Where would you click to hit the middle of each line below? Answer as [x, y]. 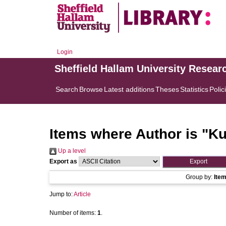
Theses [167, 89]
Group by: [200, 177]
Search [67, 89]
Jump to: [62, 194]
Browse [91, 89]
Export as [63, 161]
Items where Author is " [129, 134]
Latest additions [129, 89]
